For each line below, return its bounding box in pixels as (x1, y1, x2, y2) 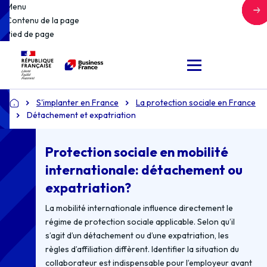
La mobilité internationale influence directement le (45, 203, 234, 213)
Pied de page (6, 29, 54, 39)
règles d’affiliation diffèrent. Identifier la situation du (45, 244, 240, 254)
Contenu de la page (6, 15, 79, 26)
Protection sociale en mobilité (45, 144, 229, 160)
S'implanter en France (36, 97, 119, 108)
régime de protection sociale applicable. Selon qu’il (45, 216, 235, 227)
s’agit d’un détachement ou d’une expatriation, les (45, 230, 229, 241)
